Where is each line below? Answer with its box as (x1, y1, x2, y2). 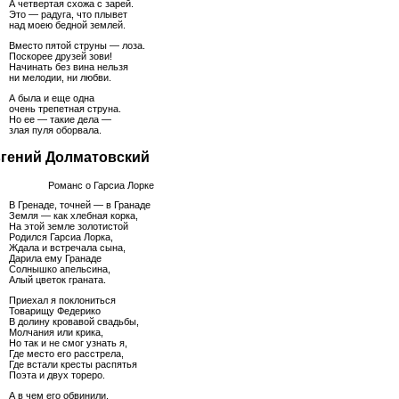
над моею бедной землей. (9, 19, 126, 30)
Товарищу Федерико (9, 305, 101, 317)
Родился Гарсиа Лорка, (9, 232, 113, 243)
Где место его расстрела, (9, 348, 124, 360)
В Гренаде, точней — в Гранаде (9, 199, 151, 211)
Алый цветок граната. (9, 274, 106, 286)
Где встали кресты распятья (9, 359, 137, 370)
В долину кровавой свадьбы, (9, 316, 139, 328)
